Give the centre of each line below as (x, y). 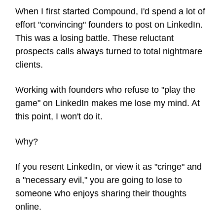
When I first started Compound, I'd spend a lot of (110, 11)
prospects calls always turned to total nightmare (109, 51)
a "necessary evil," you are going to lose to (99, 180)
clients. (29, 64)
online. (28, 206)
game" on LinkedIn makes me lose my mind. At (108, 103)
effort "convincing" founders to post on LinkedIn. (109, 24)
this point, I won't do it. (59, 116)
